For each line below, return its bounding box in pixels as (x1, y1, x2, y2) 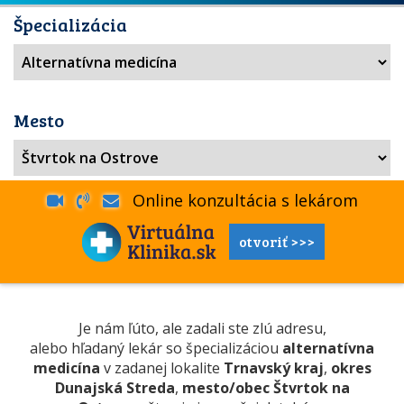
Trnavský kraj (223, 358, 324, 378)
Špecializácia (14, 12, 127, 37)
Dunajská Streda (54, 378, 175, 398)
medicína (32, 358, 100, 378)
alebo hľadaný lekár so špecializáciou (30, 338, 282, 358)
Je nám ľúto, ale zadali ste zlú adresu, (78, 318, 326, 338)
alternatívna (282, 338, 374, 358)
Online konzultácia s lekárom (118, 189, 358, 211)
